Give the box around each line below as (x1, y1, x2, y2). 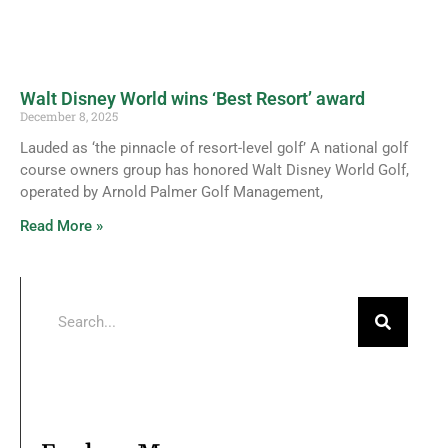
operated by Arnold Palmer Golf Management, (20, 183, 323, 202)
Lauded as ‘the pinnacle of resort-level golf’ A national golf (20, 139, 408, 158)
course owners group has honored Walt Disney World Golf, (20, 161, 409, 180)
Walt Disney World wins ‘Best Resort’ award (20, 88, 365, 110)
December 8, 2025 (20, 108, 118, 125)
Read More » (20, 217, 103, 236)
